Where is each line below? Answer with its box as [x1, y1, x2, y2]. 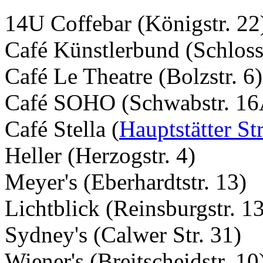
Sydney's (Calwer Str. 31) [5, 222, 241, 248]
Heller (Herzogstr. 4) [5, 143, 195, 168]
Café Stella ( [5, 116, 119, 142]
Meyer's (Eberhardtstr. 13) [5, 169, 247, 195]
